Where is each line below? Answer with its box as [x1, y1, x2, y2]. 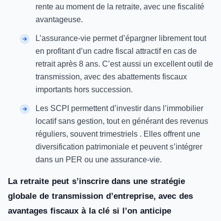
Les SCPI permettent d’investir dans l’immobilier [36, 104, 203, 112]
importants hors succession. [36, 85, 133, 94]
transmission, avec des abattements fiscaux [36, 73, 187, 81]
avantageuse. [36, 15, 83, 24]
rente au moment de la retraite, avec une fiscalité [36, 2, 204, 11]
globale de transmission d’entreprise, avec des [8, 191, 193, 201]
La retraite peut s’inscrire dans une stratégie [8, 177, 185, 186]
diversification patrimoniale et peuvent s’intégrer [36, 143, 202, 151]
